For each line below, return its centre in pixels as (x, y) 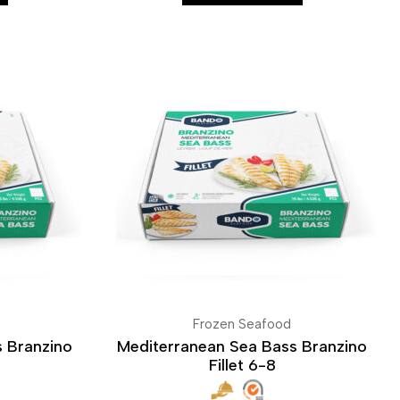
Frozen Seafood (242, 324)
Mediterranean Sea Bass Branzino (242, 346)
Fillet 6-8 (242, 365)
